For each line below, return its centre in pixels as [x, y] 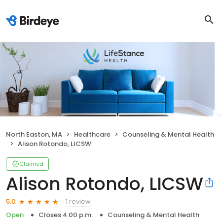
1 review [78, 201]
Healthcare [92, 134]
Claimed [31, 164]
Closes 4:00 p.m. [66, 215]
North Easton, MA [34, 134]
